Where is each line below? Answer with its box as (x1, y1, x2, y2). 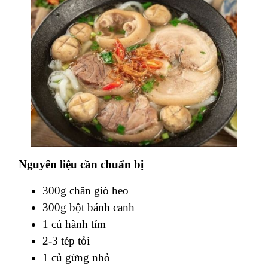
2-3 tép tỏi (42, 234, 90, 247)
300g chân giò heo (42, 184, 129, 197)
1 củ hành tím (42, 217, 106, 230)
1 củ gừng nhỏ (42, 251, 110, 264)
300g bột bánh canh (42, 200, 135, 214)
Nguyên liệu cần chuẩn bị (19, 157, 147, 170)
